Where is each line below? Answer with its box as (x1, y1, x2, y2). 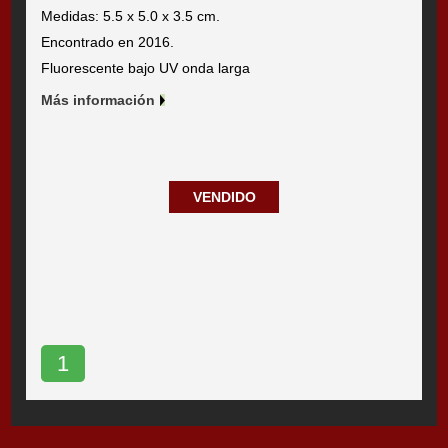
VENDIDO (192, 188, 256, 205)
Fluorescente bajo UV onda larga (41, 59, 251, 76)
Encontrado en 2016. (41, 33, 175, 50)
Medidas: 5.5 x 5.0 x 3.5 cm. (41, 7, 221, 24)
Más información (41, 91, 156, 108)
